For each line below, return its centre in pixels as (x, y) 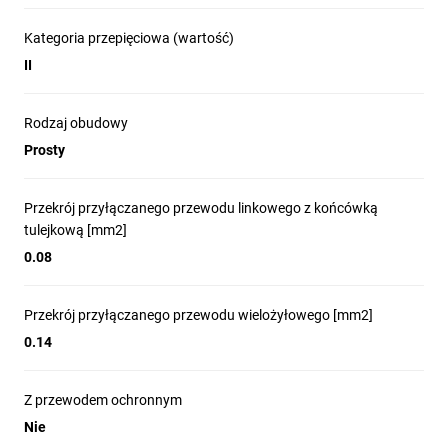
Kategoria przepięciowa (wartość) (129, 38)
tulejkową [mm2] (75, 230)
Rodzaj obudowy (76, 123)
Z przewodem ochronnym (103, 400)
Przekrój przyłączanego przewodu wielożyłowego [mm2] (198, 315)
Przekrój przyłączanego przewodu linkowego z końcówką (201, 208)
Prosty (44, 150)
